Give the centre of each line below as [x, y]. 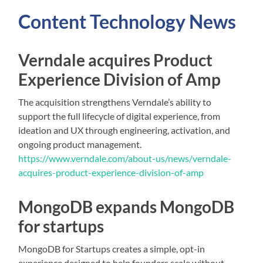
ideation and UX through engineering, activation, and [124, 130]
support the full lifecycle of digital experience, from [119, 116]
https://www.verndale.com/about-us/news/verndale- [125, 158]
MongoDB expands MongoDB [127, 206]
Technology [138, 21]
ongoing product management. [80, 144]
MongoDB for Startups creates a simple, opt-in [112, 248]
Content [54, 21]
